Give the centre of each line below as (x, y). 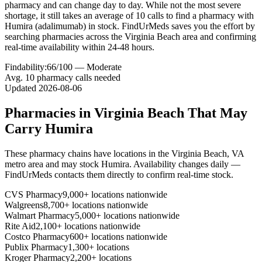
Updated (22, 88)
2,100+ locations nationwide (88, 226)
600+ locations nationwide (118, 236)
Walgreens (24, 205)
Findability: (26, 67)
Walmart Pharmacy (40, 215)
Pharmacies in (49, 113)
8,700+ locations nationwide (96, 205)
